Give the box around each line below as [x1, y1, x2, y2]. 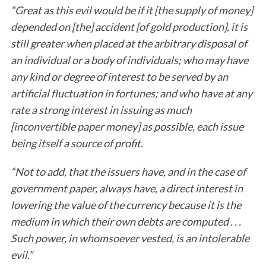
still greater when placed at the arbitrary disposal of [10, 37, 247, 50]
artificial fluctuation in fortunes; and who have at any [10, 87, 252, 100]
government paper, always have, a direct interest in [10, 182, 243, 195]
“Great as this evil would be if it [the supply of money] [10, 4, 253, 17]
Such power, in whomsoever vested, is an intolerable [10, 232, 249, 245]
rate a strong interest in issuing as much [10, 103, 192, 116]
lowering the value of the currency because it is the [10, 198, 241, 211]
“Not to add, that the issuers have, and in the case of [10, 165, 246, 178]
